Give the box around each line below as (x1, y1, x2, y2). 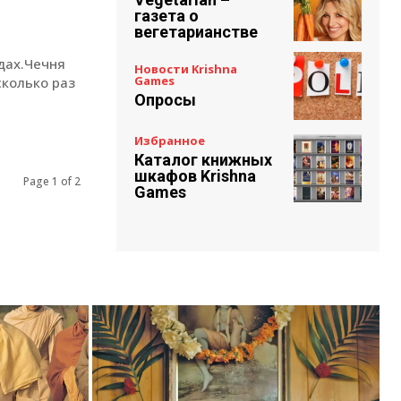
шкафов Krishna (134, 166, 256, 186)
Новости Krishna (134, 61, 237, 78)
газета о (134, 5, 199, 25)
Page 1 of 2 (23, 174, 81, 190)
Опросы (134, 90, 196, 110)
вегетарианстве (134, 21, 258, 41)
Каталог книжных (134, 150, 272, 170)
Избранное (134, 132, 205, 149)
